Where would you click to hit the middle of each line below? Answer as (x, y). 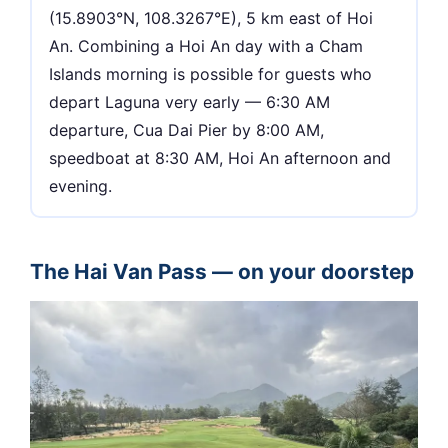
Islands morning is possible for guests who (211, 74)
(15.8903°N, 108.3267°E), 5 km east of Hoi (211, 18)
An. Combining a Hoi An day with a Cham (206, 46)
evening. (81, 186)
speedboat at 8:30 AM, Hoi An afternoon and (220, 158)
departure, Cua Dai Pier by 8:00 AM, (187, 130)
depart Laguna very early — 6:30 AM (190, 102)
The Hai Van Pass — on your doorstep (222, 271)
